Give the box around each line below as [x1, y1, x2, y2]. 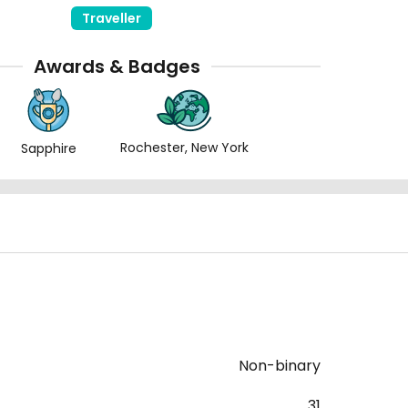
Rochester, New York [120, 138, 250, 158]
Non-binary [239, 355, 321, 377]
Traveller [81, 9, 141, 28]
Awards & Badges [33, 54, 200, 80]
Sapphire [20, 139, 76, 158]
